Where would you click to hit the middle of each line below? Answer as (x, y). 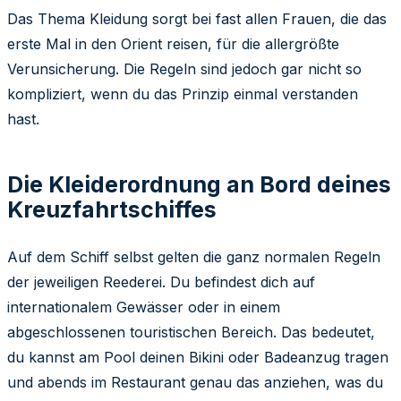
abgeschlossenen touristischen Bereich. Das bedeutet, (191, 333)
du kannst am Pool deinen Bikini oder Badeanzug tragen (198, 358)
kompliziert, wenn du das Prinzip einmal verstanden (183, 94)
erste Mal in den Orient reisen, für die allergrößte (173, 44)
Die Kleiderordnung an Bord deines (199, 185)
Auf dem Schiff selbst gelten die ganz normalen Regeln (194, 257)
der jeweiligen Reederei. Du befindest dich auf (161, 282)
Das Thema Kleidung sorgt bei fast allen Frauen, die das (197, 19)
